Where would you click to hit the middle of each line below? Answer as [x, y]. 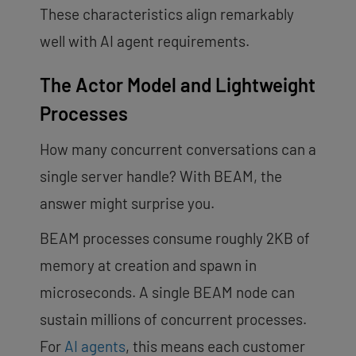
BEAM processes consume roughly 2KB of [175, 238]
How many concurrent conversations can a [178, 149]
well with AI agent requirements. [145, 41]
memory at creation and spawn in [148, 265]
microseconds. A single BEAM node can [167, 292]
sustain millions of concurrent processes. [173, 319]
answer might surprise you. [127, 203]
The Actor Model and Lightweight [178, 84]
